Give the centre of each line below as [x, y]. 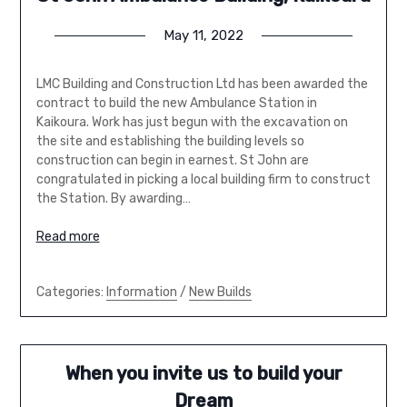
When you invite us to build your [203, 374]
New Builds [220, 292]
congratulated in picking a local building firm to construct [203, 179]
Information [141, 292]
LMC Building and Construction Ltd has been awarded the [202, 84]
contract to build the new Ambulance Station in [176, 103]
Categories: [71, 292]
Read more [68, 236]
